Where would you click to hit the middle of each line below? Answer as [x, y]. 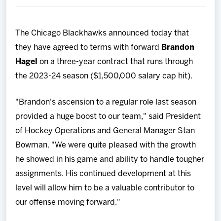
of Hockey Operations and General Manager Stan [105, 131]
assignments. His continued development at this [103, 174]
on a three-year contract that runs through [116, 62]
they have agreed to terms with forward [89, 47]
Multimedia [30, 93]
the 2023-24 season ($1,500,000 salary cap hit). [104, 76]
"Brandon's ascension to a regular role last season [106, 102]
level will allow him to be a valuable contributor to [105, 188]
